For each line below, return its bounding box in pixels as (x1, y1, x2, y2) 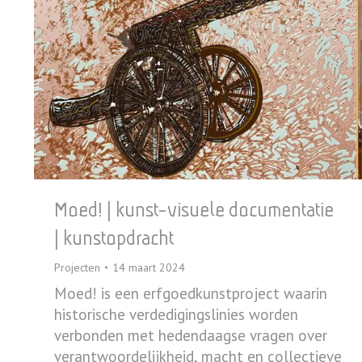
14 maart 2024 (112, 260, 185, 276)
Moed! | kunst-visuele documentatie (54, 198, 334, 222)
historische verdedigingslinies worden (54, 305, 298, 325)
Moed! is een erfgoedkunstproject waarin (54, 284, 327, 304)
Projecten (54, 260, 100, 276)
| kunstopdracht (54, 226, 174, 250)
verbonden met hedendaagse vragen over (54, 326, 327, 346)
